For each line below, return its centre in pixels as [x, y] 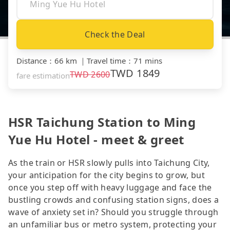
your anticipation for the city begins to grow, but [107, 175]
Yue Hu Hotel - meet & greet [96, 139]
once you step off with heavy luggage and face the [110, 187]
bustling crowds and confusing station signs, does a [114, 199]
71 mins [148, 60]
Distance [32, 60]
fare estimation [43, 75]
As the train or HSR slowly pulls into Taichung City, [109, 162]
